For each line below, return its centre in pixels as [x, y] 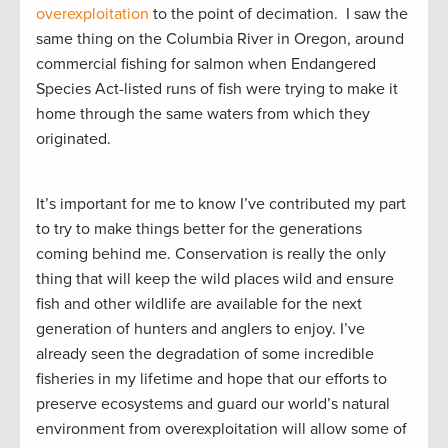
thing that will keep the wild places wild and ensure [215, 278]
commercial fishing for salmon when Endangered [206, 63]
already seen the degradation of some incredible [205, 353]
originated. [73, 138]
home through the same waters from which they [203, 113]
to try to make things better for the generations [199, 228]
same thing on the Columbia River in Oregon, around [220, 38]
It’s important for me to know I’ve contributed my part [221, 203]
